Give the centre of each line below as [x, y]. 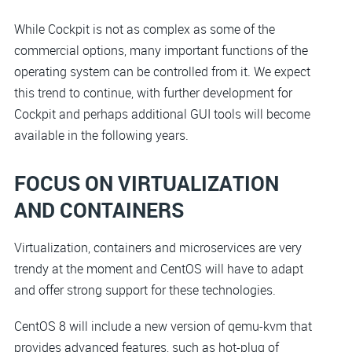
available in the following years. [101, 135]
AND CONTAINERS [99, 209]
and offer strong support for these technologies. [145, 290]
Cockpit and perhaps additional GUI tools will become [162, 114]
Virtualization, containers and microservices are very [158, 248]
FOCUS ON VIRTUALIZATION [147, 183]
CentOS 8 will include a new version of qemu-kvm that [163, 326]
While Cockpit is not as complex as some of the [145, 29]
